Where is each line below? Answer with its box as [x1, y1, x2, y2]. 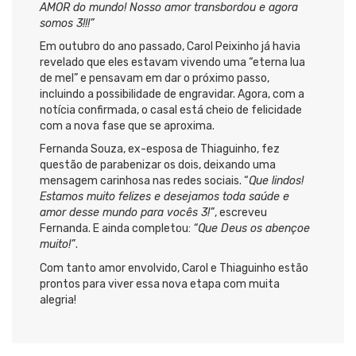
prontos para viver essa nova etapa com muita [40, 277, 280, 291]
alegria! [40, 292, 76, 307]
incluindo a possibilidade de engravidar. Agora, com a [40, 87, 304, 102]
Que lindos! [249, 174, 304, 188]
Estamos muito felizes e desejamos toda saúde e [40, 190, 289, 204]
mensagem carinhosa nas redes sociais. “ [40, 174, 249, 188]
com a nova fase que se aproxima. [40, 119, 215, 133]
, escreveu [215, 206, 267, 220]
